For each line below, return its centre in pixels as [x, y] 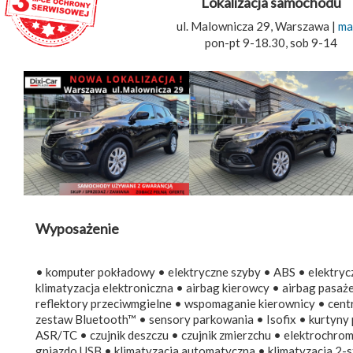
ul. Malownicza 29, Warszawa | [257, 26]
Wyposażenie [77, 228]
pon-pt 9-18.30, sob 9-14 [271, 43]
